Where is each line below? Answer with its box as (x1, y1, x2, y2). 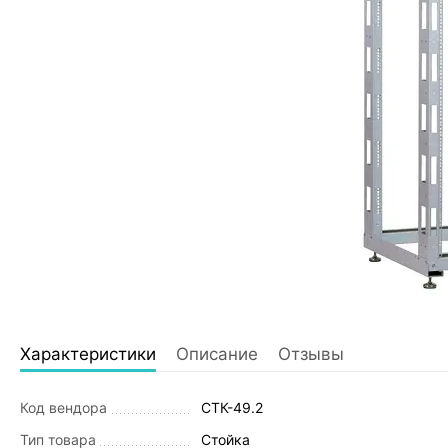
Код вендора (20, 399, 107, 416)
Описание (176, 344, 258, 364)
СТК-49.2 (200, 399, 263, 416)
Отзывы (278, 344, 344, 364)
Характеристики (20, 344, 156, 364)
